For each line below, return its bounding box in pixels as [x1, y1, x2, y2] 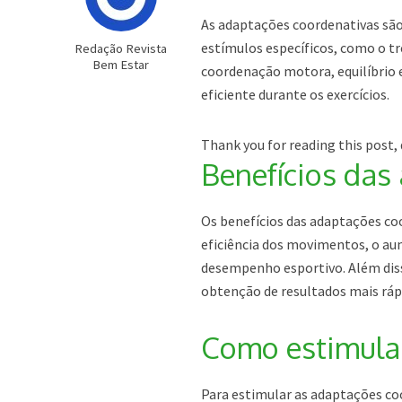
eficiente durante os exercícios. [201, 85, 390, 103]
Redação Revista [74, 40, 168, 57]
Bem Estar [92, 57, 150, 73]
